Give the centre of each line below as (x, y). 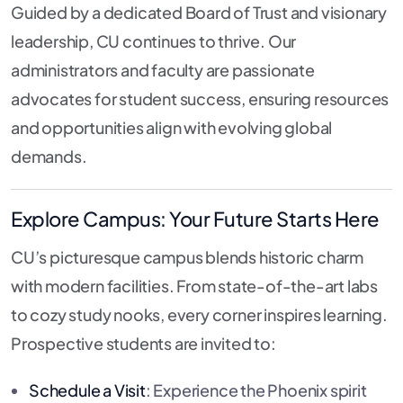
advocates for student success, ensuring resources (200, 99)
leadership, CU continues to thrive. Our (154, 41)
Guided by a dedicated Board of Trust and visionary (199, 13)
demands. (49, 157)
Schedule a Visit (87, 390)
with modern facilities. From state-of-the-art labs (194, 286)
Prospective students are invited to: (143, 344)
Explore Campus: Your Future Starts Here (195, 219)
